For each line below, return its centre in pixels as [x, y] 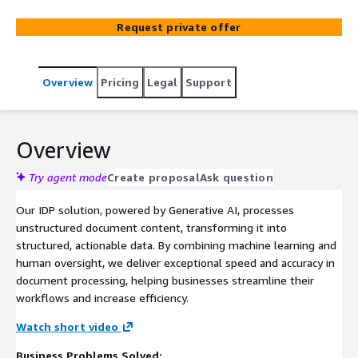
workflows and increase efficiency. [102, 297]
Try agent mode [68, 177]
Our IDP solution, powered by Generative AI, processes [155, 209]
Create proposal [153, 177]
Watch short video [67, 326]
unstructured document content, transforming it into [151, 227]
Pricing [120, 82]
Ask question [236, 177]
